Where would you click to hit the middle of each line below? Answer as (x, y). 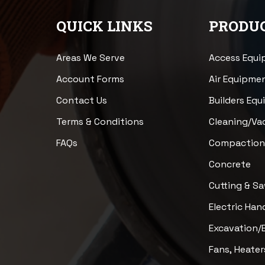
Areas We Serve (90, 57)
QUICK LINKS (104, 26)
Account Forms (90, 79)
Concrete (230, 164)
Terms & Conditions (100, 121)
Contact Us (81, 100)
